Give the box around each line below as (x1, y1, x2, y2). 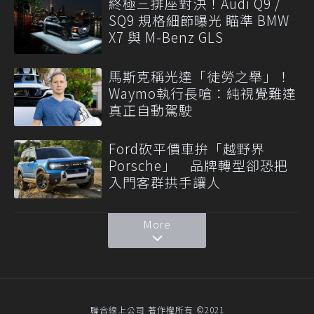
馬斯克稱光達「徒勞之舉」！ (109, 66, 291, 86)
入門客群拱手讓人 (109, 172, 221, 191)
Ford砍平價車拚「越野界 (109, 138, 265, 158)
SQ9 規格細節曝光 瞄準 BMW (109, 11, 289, 30)
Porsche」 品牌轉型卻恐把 (109, 155, 288, 175)
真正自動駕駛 (109, 100, 193, 119)
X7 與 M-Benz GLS (109, 27, 224, 47)
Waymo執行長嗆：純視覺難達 (109, 83, 296, 102)
